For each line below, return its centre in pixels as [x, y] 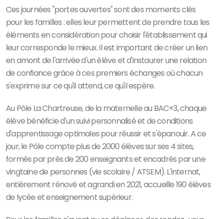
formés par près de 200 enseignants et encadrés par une [106, 159]
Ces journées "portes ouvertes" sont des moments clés [101, 9]
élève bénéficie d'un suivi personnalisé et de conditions [99, 121]
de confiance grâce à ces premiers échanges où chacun [104, 73]
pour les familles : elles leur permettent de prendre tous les [108, 22]
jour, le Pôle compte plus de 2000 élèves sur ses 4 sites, [100, 146]
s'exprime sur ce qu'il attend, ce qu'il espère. [80, 86]
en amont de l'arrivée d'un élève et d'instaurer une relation [106, 60]
